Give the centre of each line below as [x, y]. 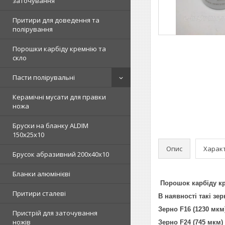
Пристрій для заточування [55, 213]
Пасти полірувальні [44, 77]
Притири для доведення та [56, 20]
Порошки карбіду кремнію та [59, 49]
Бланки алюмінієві [41, 174]
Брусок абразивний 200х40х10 [61, 154]
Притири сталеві [39, 193]
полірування [33, 29]
